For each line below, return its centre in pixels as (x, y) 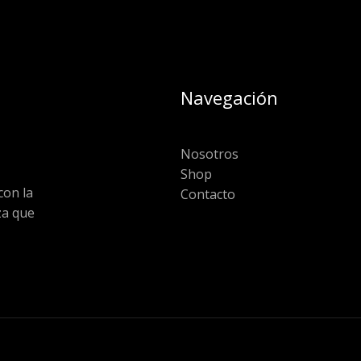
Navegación (229, 97)
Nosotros (210, 154)
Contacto (208, 194)
